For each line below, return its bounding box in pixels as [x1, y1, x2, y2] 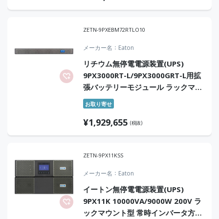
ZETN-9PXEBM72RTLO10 [83, 26, 145, 33]
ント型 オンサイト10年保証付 [83, 94, 182, 104]
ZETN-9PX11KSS [83, 152, 123, 159]
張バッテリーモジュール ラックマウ [83, 82, 202, 92]
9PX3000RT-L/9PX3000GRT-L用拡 [83, 70, 201, 80]
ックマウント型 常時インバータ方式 [83, 208, 202, 218]
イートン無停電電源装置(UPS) [83, 184, 184, 194]
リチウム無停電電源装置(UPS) [83, 59, 184, 68]
